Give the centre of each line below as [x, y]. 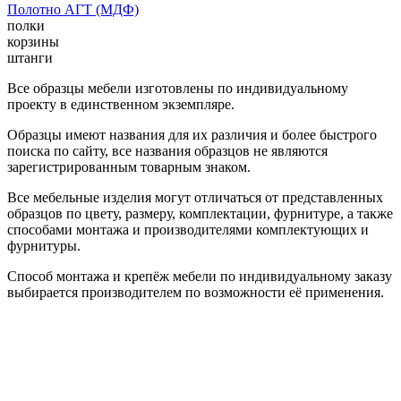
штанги [30, 57]
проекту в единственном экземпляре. [121, 104]
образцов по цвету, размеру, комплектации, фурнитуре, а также [200, 213]
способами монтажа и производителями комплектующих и [188, 229]
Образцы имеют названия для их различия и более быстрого [192, 134]
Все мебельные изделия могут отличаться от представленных [195, 197]
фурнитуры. [44, 245]
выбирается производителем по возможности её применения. [196, 292]
